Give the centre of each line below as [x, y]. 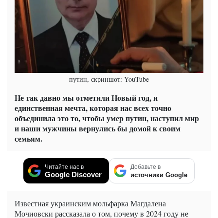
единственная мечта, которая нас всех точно [93, 108]
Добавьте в [145, 167]
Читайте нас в [64, 167]
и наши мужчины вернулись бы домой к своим [98, 128]
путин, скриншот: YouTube [109, 79]
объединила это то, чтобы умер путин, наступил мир [107, 118]
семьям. [28, 139]
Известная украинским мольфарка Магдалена [90, 203]
